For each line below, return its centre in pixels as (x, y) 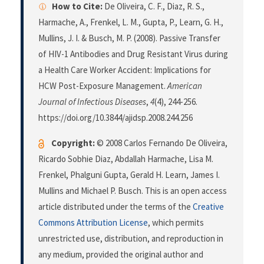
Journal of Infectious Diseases (92, 101)
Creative (208, 206)
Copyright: (73, 143)
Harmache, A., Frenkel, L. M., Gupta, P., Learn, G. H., (131, 22)
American (185, 85)
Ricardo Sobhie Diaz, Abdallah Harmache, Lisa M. (126, 159)
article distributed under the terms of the (115, 206)
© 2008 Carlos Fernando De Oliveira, (161, 143)
